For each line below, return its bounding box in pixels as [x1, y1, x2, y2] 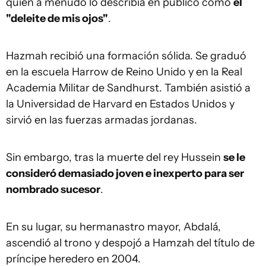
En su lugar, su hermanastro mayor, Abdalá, [6, 220, 221, 234]
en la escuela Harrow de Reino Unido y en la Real [6, 65, 242, 79]
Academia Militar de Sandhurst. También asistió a [6, 81, 251, 95]
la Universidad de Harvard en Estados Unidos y [6, 97, 235, 111]
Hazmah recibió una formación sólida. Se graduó [6, 49, 246, 63]
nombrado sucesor [6, 183, 100, 197]
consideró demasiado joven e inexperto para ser [6, 167, 244, 180]
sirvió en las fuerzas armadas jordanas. [6, 113, 197, 127]
